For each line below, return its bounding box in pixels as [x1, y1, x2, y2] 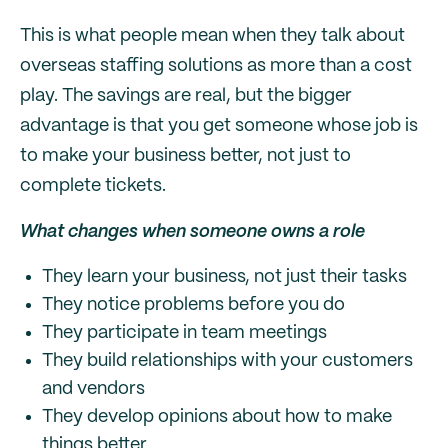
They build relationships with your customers [42, 352, 413, 370]
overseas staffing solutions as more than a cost [20, 57, 412, 75]
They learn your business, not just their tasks [42, 268, 407, 286]
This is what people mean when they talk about [20, 27, 405, 45]
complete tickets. [20, 177, 166, 195]
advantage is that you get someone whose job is [20, 117, 418, 135]
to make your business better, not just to [20, 147, 351, 165]
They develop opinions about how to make [42, 408, 392, 426]
